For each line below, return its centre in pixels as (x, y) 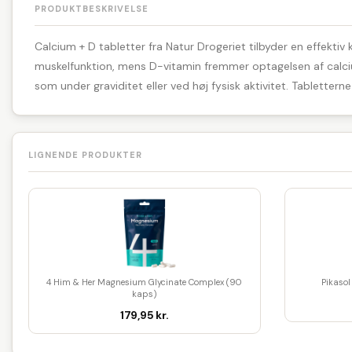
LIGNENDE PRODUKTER (85, 155)
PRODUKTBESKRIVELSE (92, 9)
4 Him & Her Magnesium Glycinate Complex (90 (145, 282)
